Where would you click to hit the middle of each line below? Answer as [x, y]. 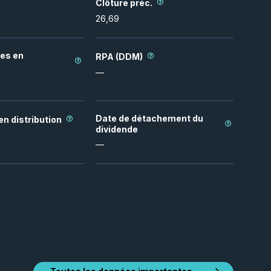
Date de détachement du [149, 118]
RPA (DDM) [119, 56]
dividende [117, 129]
